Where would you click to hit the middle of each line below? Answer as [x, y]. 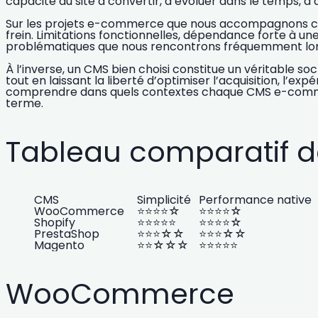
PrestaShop [67, 234]
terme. [24, 104]
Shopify [55, 223]
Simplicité [164, 200]
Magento [59, 246]
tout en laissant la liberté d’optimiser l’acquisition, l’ [147, 81]
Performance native [255, 200]
